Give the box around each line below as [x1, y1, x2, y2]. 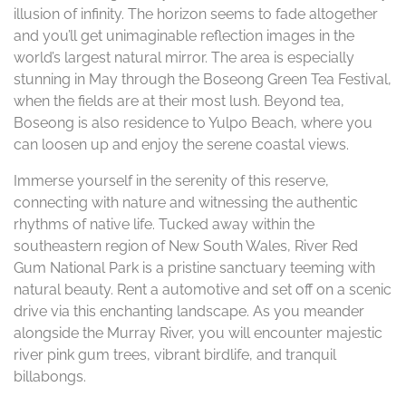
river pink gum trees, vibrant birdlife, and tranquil [14, 346, 336, 363]
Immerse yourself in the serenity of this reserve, [14, 172, 329, 189]
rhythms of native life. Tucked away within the [14, 216, 314, 233]
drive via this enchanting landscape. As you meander [14, 303, 364, 320]
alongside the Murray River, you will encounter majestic [14, 324, 382, 342]
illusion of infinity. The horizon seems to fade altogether [14, 5, 378, 23]
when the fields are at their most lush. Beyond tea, [14, 92, 344, 110]
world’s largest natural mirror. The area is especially [14, 49, 354, 66]
